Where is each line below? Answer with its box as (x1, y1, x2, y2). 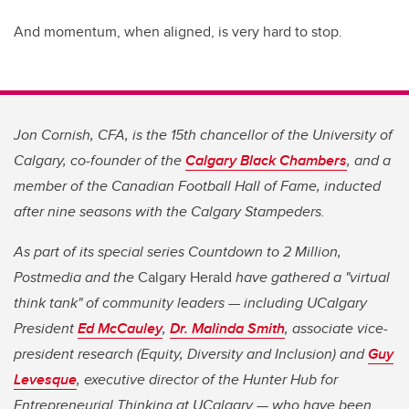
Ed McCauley (78, 318, 163, 340)
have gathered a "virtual (232, 267, 390, 288)
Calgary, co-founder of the (14, 150, 185, 172)
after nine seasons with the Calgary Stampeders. (14, 201, 329, 223)
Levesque (14, 369, 77, 391)
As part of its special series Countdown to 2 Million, (14, 241, 341, 263)
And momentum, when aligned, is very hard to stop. (14, 21, 342, 43)
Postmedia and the (14, 267, 138, 288)
